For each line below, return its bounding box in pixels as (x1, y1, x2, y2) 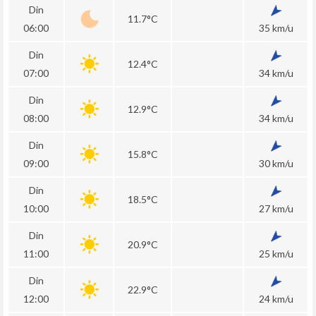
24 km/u (258, 293, 293, 305)
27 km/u (258, 202, 293, 214)
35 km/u (258, 22, 293, 34)
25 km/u (258, 248, 293, 260)
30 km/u (258, 157, 293, 169)
